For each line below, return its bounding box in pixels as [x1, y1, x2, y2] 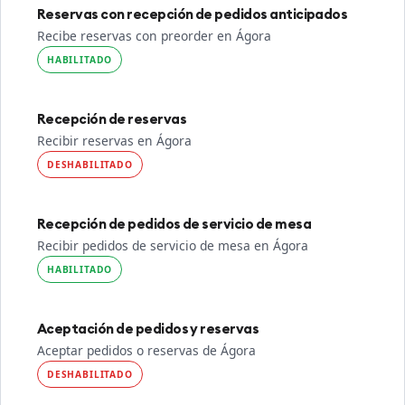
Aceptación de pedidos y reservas [37, 320, 259, 337]
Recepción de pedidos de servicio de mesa [37, 215, 311, 232]
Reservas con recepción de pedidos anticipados [37, 5, 348, 23]
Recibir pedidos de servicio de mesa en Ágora [37, 237, 308, 254]
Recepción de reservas [37, 110, 186, 127]
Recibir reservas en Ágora [37, 132, 192, 149]
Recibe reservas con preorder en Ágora [37, 27, 271, 44]
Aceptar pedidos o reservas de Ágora [37, 342, 256, 359]
